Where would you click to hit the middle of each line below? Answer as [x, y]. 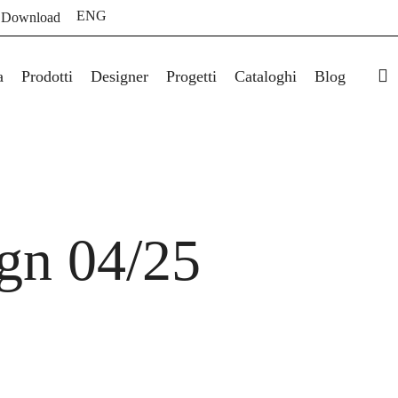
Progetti [191, 76]
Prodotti [47, 76]
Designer [119, 76]
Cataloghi [265, 76]
